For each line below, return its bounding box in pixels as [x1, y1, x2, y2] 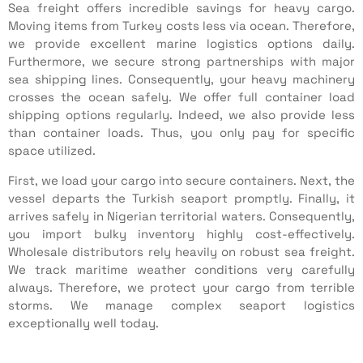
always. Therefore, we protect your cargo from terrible [8, 279, 355, 295]
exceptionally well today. [8, 314, 159, 331]
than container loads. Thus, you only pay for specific [8, 125, 355, 141]
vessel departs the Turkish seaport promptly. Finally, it [8, 190, 355, 206]
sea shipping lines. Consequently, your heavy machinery [8, 71, 355, 88]
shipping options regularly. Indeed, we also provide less [8, 107, 355, 123]
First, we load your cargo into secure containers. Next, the [8, 172, 355, 188]
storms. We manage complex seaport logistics [8, 297, 355, 313]
